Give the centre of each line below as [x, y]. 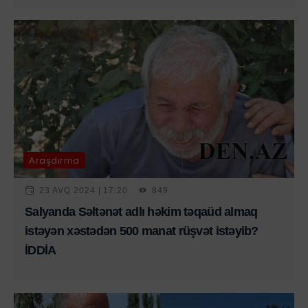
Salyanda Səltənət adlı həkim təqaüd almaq [141, 212]
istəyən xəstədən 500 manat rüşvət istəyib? [142, 231]
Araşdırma [54, 160]
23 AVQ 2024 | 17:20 [84, 190]
